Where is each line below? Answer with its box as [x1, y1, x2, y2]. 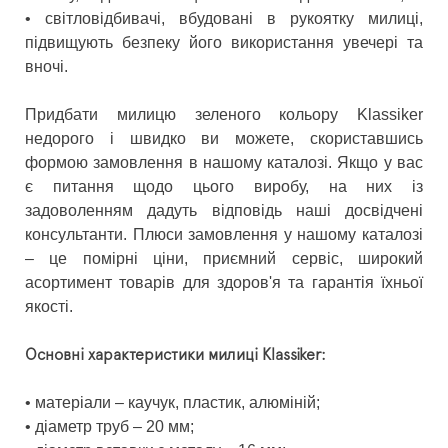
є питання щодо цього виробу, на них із [25, 178, 423, 196]
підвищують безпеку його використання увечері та [25, 34, 423, 52]
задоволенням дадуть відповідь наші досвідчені [25, 202, 423, 220]
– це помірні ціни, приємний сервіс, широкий [25, 250, 423, 268]
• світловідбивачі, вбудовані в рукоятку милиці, [25, 10, 423, 28]
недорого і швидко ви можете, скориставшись [25, 130, 423, 148]
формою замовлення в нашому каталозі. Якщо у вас [25, 154, 423, 172]
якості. [25, 298, 73, 316]
